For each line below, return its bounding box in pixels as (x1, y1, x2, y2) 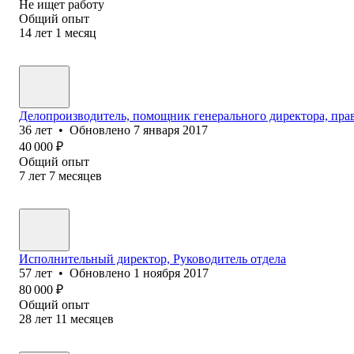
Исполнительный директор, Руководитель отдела (19, 251, 286, 265)
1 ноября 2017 (134, 265, 209, 280)
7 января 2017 (134, 122, 208, 137)
